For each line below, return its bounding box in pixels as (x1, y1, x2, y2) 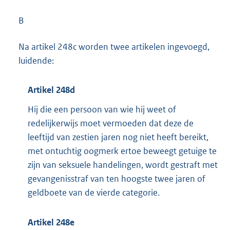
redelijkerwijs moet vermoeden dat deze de (28, 117, 194, 129)
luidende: (18, 54, 54, 66)
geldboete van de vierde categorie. (28, 186, 160, 198)
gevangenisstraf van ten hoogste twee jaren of (28, 172, 205, 184)
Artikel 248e (28, 217, 74, 228)
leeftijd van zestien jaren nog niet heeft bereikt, (28, 131, 208, 143)
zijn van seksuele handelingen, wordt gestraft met (28, 159, 218, 170)
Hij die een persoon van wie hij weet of (28, 103, 176, 115)
